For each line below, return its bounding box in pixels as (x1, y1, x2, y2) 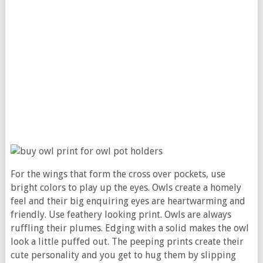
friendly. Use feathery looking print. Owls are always (10, 209, 231, 221)
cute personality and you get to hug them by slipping (10, 249, 236, 261)
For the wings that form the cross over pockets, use (10, 168, 225, 180)
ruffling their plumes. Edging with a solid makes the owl (10, 222, 249, 234)
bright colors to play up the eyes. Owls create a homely (10, 182, 241, 194)
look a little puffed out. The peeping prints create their (10, 236, 244, 248)
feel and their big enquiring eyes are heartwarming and (10, 195, 245, 207)
